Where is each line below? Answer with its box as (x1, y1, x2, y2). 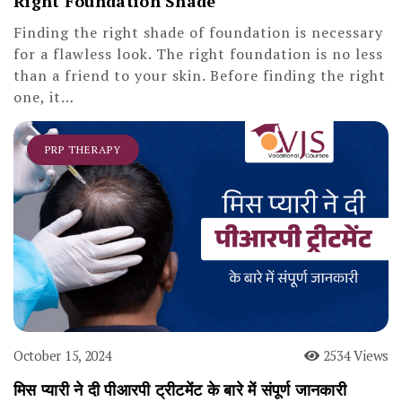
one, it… (13, 86, 74, 107)
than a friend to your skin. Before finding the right (13, 65, 386, 85)
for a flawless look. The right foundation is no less (13, 43, 383, 64)
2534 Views (319, 345, 389, 364)
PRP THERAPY (45, 142, 121, 156)
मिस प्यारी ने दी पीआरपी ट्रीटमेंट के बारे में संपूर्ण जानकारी (13, 378, 347, 400)
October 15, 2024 (13, 345, 112, 364)
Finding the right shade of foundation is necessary (13, 22, 383, 42)
